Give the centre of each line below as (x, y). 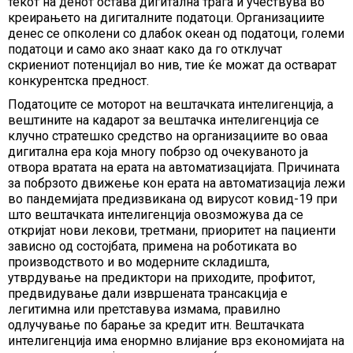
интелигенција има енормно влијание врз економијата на (176, 341)
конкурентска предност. (78, 81)
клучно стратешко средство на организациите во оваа (168, 136)
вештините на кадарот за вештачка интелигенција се (163, 120)
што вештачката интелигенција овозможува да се (156, 215)
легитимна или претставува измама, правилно (144, 309)
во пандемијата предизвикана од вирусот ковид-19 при (173, 199)
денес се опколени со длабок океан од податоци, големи (176, 33)
